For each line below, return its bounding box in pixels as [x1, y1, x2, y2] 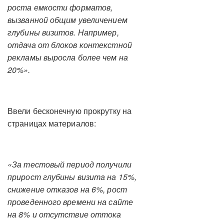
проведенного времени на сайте [7, 196, 133, 207]
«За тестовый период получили [7, 158, 131, 170]
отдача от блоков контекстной [7, 39, 132, 50]
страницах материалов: [7, 117, 96, 129]
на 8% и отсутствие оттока [7, 208, 121, 220]
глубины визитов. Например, [7, 26, 119, 38]
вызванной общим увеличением [7, 14, 127, 25]
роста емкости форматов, [7, 1, 113, 13]
